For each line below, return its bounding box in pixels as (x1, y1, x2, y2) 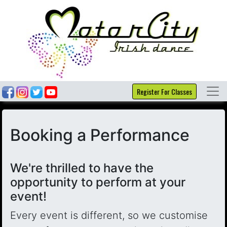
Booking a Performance (10, 125, 190, 145)
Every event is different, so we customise (10, 209, 208, 221)
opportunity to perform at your (10, 175, 185, 190)
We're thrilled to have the (10, 161, 154, 175)
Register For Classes (137, 86, 192, 97)
